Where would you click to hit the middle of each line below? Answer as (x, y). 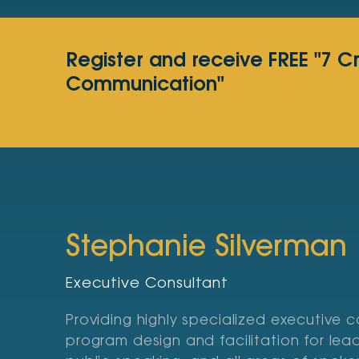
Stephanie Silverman (206, 248)
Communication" (145, 86)
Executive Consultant (147, 284)
